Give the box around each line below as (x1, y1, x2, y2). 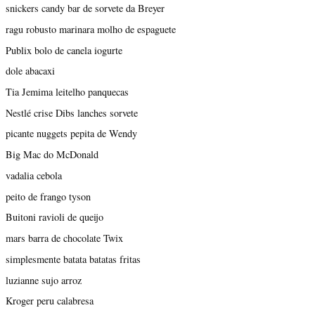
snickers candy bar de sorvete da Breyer (6, 1, 165, 15)
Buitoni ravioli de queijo (6, 210, 103, 224)
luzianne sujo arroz (6, 273, 82, 287)
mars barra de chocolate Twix (6, 231, 123, 245)
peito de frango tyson (6, 189, 91, 203)
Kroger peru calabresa (6, 294, 94, 308)
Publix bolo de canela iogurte (6, 43, 122, 57)
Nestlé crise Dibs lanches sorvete (6, 105, 138, 120)
